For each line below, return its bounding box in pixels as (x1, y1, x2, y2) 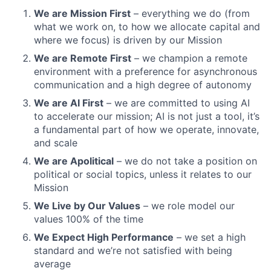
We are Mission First (34, 7, 131, 20)
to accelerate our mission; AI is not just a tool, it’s (34, 110, 260, 123)
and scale (34, 137, 77, 149)
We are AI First (34, 97, 103, 109)
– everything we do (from (131, 7, 250, 20)
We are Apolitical (34, 155, 114, 168)
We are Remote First (34, 52, 131, 65)
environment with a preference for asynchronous (34, 65, 257, 78)
